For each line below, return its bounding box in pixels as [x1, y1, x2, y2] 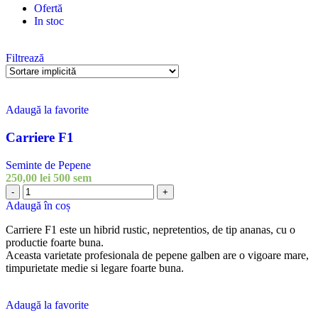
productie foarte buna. [6, 236, 104, 248]
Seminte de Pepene [6, 158, 91, 171]
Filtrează [6, 52, 44, 65]
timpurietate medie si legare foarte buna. [6, 261, 184, 274]
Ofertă [34, 2, 62, 15]
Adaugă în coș [6, 199, 70, 212]
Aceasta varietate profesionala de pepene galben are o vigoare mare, [6, 248, 309, 261]
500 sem [53, 171, 92, 184]
